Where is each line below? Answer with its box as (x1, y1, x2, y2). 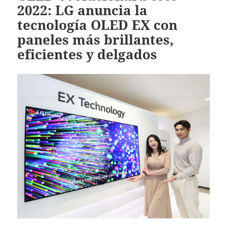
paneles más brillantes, (17, 30, 174, 49)
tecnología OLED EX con (17, 15, 178, 34)
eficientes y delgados (17, 45, 158, 63)
